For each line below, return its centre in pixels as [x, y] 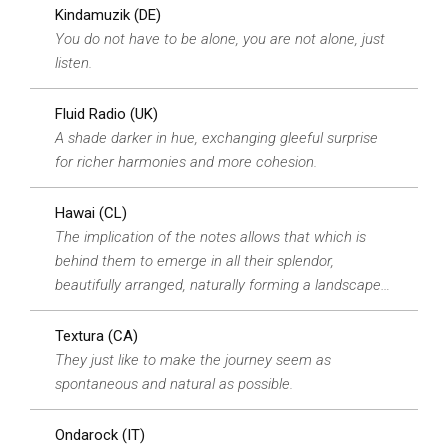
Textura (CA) [96, 336]
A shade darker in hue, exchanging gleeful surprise [216, 138]
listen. [73, 63]
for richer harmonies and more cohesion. [186, 162]
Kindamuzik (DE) [108, 15]
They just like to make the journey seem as [193, 360]
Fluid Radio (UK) [106, 114]
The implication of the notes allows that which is [210, 237]
